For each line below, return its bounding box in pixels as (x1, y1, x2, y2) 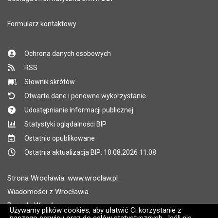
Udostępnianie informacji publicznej (24, 106, 134, 114)
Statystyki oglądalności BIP (24, 120, 107, 128)
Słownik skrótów (24, 78, 75, 86)
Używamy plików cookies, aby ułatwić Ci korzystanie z (10, 206, 182, 215)
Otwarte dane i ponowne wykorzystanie (24, 92, 146, 100)
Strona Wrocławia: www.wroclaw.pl (7, 174, 118, 182)
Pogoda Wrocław (7, 201, 63, 210)
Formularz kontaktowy (7, 20, 77, 28)
